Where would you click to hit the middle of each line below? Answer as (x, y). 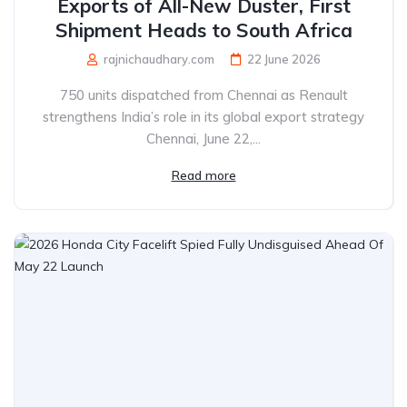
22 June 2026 (283, 59)
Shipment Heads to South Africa (203, 30)
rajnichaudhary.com (157, 59)
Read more (203, 175)
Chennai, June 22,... (203, 138)
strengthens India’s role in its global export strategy (203, 116)
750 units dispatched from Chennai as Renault (203, 94)
